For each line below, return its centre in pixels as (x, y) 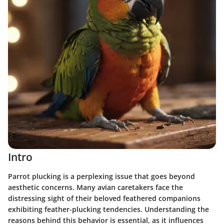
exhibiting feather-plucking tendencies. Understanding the (108, 209)
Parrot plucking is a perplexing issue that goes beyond (101, 176)
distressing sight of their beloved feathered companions (104, 198)
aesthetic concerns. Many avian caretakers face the (95, 187)
